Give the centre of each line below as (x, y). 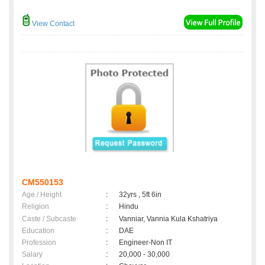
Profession (39, 243)
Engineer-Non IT (146, 243)
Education (38, 231)
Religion (35, 207)
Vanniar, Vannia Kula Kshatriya (168, 219)
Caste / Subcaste (49, 219)
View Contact (52, 24)
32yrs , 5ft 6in (140, 195)
